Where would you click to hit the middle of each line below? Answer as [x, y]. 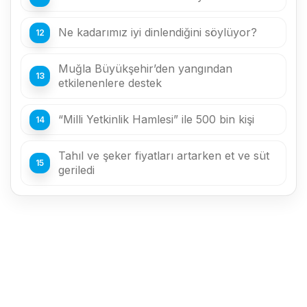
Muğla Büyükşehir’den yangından [145, 69]
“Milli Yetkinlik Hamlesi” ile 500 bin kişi [156, 119]
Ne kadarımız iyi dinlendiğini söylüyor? [158, 32]
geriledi [76, 170]
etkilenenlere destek [110, 83]
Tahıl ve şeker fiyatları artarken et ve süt [164, 156]
